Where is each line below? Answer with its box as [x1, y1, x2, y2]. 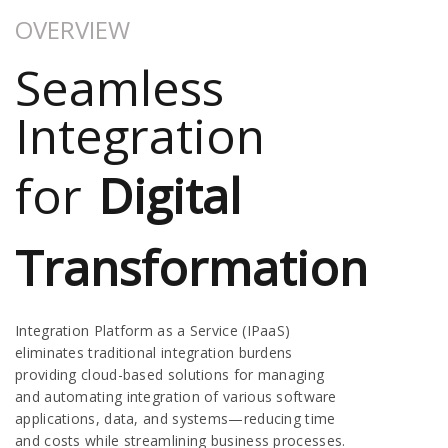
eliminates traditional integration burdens [15, 342, 293, 362]
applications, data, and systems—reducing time [15, 408, 336, 428]
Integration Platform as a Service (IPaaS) [15, 320, 291, 340]
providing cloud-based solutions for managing [15, 364, 325, 384]
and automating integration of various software [15, 386, 337, 406]
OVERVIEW [15, 12, 130, 46]
